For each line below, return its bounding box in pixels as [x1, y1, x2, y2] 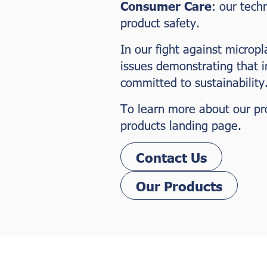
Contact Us [136, 148, 207, 165]
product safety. [120, 14, 200, 30]
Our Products [136, 177, 222, 194]
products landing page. [120, 117, 241, 132]
